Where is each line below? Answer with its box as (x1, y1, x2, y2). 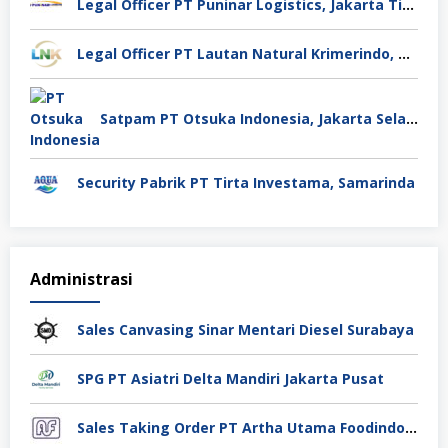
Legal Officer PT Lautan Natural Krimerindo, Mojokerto (398, 43, 410, 63)
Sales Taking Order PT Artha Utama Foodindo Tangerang (405, 417, 417, 437)
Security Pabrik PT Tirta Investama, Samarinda (77, 172, 415, 192)
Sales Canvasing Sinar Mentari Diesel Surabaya (77, 319, 414, 339)
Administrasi (30, 267, 133, 290)
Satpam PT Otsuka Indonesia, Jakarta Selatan (406, 108, 418, 128)
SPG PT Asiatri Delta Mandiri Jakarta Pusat (77, 368, 384, 388)
